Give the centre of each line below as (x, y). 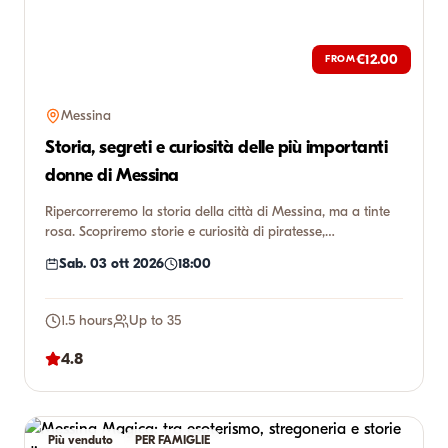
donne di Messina (112, 175)
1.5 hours (87, 320)
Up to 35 (155, 320)
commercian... (86, 251)
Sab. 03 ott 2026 (111, 263)
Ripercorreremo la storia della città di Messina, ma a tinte (217, 211)
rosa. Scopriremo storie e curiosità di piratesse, (185, 231)
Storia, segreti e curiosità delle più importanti (216, 147)
